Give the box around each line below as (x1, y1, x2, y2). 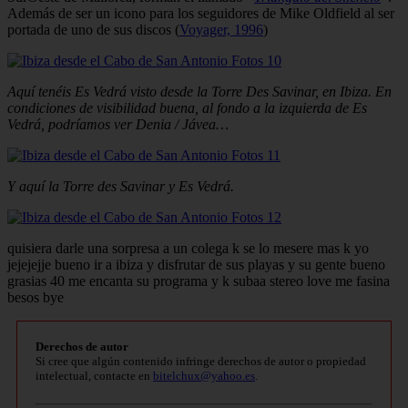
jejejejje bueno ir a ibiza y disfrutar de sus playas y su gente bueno (7, 256, 385, 272)
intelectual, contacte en (36, 368, 153, 382)
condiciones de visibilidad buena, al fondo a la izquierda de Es (7, 99, 367, 116)
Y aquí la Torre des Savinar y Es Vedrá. (7, 178, 234, 194)
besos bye (7, 289, 64, 305)
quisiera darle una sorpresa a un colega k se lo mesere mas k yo (7, 240, 369, 256)
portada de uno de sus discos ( (7, 21, 179, 37)
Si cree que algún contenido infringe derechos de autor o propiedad (36, 353, 366, 368)
